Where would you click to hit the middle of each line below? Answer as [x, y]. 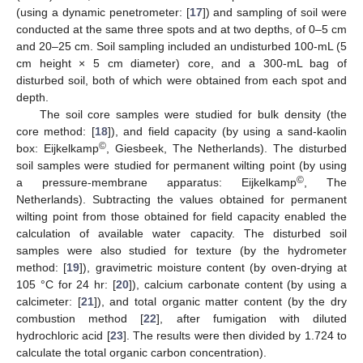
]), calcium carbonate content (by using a [238, 284]
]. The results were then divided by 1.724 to [235, 335]
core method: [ [56, 131]
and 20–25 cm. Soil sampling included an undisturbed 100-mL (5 [181, 46]
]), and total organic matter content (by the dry [220, 301]
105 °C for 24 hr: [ [66, 284]
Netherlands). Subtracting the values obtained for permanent [181, 199]
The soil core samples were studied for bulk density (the [193, 114]
